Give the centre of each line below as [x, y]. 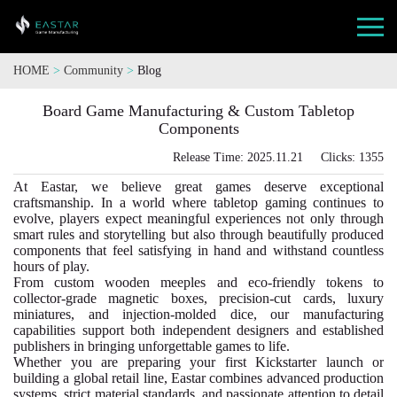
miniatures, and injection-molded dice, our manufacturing [198, 314]
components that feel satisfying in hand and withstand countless [198, 250]
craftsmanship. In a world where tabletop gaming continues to [198, 202]
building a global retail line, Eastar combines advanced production [198, 378]
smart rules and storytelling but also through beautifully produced [198, 234]
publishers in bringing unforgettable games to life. [152, 346]
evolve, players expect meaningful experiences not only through [198, 218]
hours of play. [51, 266]
